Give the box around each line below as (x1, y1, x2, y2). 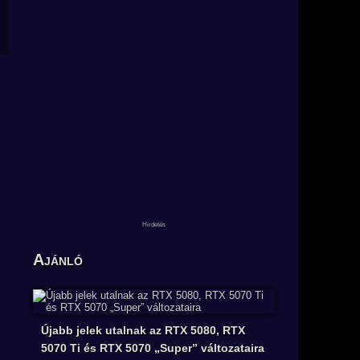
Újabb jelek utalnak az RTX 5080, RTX (41, 324, 245, 337)
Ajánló (33, 251, 83, 269)
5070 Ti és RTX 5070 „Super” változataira (41, 342, 264, 355)
